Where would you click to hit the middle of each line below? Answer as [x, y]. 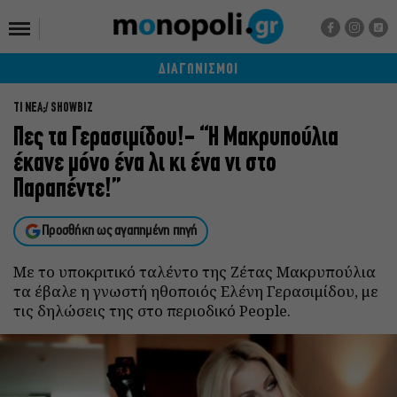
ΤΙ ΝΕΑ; [29, 109]
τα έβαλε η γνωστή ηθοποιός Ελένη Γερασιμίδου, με [196, 291]
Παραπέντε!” [67, 190]
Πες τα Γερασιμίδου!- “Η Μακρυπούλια [176, 139]
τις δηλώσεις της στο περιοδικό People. [152, 311]
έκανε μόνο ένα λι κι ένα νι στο [145, 164]
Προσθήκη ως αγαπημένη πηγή [120, 231]
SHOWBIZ [72, 109]
